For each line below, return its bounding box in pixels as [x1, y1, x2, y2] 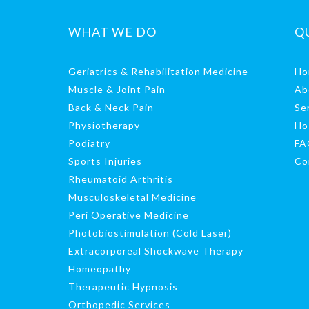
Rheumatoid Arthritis [68, 173, 173, 185]
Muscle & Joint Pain [68, 83, 166, 95]
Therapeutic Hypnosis [68, 281, 178, 292]
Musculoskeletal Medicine [68, 191, 197, 203]
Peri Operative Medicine [68, 209, 189, 221]
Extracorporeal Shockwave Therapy [68, 245, 243, 257]
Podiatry [68, 137, 110, 149]
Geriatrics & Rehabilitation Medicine [68, 66, 248, 77]
